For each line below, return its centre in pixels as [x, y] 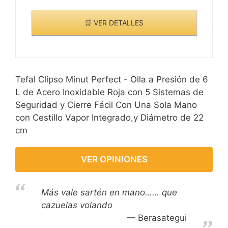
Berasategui [162, 218]
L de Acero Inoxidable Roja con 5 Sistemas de [109, 92]
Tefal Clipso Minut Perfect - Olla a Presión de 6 [112, 79]
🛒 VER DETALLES [114, 23]
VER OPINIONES [114, 159]
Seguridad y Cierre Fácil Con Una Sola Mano [106, 105]
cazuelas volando [77, 205]
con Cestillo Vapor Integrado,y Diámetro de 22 [109, 117]
